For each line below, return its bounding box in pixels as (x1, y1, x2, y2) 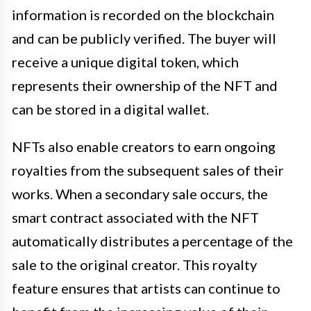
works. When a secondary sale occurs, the (12, 185, 268, 202)
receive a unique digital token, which (12, 53, 239, 70)
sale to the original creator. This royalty (12, 255, 257, 273)
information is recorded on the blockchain (12, 6, 274, 23)
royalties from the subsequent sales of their (12, 161, 284, 178)
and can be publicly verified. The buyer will (12, 29, 276, 47)
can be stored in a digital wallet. (12, 100, 209, 117)
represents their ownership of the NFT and (12, 76, 278, 94)
